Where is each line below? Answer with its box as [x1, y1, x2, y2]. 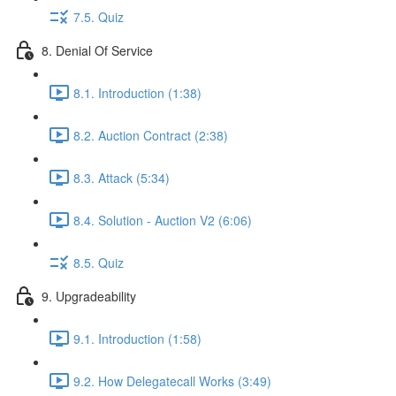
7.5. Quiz [73, 7, 124, 26]
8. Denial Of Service [42, 41, 153, 59]
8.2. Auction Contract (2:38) [73, 126, 228, 144]
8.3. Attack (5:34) [73, 168, 170, 187]
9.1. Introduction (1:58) [73, 329, 202, 347]
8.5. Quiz [73, 253, 124, 271]
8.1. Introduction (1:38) [73, 83, 202, 102]
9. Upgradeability [42, 286, 136, 305]
